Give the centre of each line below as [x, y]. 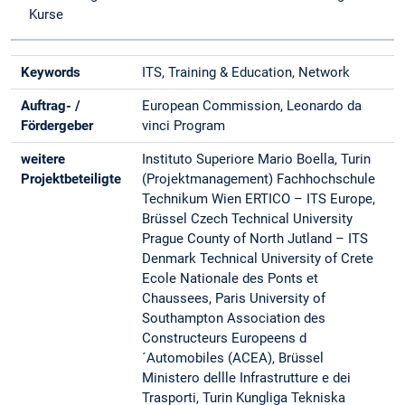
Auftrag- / [51, 106]
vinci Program [184, 126]
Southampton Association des [234, 319]
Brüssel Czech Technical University [248, 219]
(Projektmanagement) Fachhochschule [259, 179]
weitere [43, 160]
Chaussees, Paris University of [234, 299]
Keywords [51, 73]
